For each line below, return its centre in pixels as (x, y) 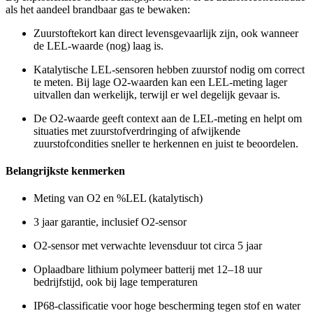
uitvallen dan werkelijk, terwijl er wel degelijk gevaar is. (157, 94)
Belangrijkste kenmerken (65, 171)
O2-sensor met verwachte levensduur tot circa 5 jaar (148, 246)
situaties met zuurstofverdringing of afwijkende (137, 131)
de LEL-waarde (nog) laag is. (99, 45)
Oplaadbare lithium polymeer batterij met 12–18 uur (148, 270)
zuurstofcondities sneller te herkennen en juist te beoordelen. (166, 143)
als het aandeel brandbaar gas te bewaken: (98, 9)
